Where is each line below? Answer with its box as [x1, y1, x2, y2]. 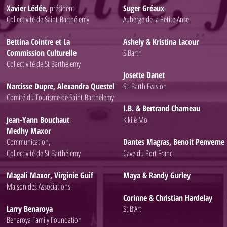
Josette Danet [123, 69, 165, 81]
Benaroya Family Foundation [7, 214, 82, 225]
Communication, [7, 136, 50, 147]
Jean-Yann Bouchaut [7, 114, 69, 125]
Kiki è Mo [123, 114, 147, 125]
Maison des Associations [7, 181, 70, 192]
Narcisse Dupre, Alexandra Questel [7, 81, 115, 92]
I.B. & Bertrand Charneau [123, 103, 200, 114]
